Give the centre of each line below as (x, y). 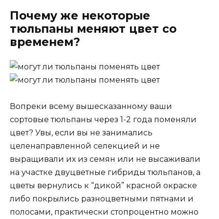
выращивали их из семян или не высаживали (105, 159)
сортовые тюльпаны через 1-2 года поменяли (103, 119)
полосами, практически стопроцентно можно (104, 212)
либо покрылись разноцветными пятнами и (102, 198)
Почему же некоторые (80, 15)
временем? (45, 42)
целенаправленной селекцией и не (85, 146)
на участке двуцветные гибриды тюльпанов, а (105, 172)
